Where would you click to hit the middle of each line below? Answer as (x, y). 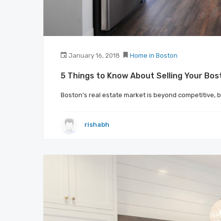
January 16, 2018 (94, 55)
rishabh (97, 125)
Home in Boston (154, 55)
